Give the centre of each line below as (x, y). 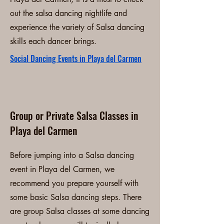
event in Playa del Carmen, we (62, 169)
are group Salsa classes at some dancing (80, 211)
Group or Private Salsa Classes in (74, 115)
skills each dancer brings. (54, 41)
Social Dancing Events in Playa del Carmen (76, 58)
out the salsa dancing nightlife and (68, 13)
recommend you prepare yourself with (74, 183)
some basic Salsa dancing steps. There (76, 197)
